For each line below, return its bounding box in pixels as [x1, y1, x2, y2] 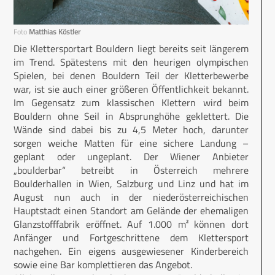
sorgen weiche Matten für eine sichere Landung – [14, 135, 249, 150]
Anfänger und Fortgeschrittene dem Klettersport [14, 230, 249, 245]
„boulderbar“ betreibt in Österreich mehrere [14, 162, 249, 177]
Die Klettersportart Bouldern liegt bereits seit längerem [14, 41, 249, 56]
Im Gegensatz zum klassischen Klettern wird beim [14, 95, 249, 110]
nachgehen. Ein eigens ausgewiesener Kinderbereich [14, 243, 249, 258]
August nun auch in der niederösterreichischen [14, 189, 249, 204]
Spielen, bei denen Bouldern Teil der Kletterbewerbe [14, 68, 249, 83]
